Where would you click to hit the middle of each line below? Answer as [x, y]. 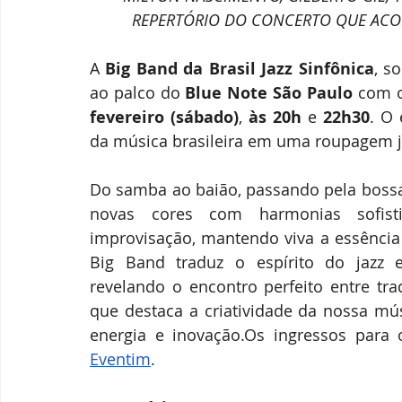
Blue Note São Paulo [269, 93]
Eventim [120, 359]
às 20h [278, 117]
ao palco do [138, 92]
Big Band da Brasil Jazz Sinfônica [237, 69]
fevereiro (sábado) [164, 117]
